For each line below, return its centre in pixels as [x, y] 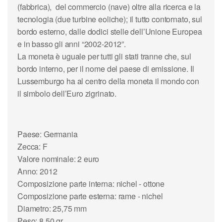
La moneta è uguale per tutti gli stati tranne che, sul [104, 56]
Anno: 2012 [37, 171]
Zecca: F [32, 146]
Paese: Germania [48, 134]
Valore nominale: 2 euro [58, 159]
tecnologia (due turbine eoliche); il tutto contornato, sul [110, 19]
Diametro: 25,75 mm [52, 208]
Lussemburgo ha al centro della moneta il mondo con [108, 81]
